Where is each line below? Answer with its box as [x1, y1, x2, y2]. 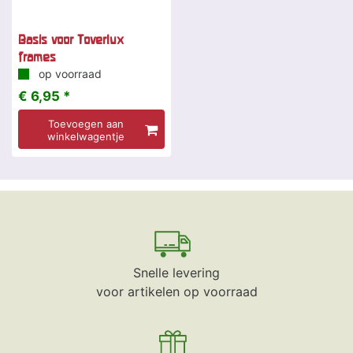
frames [18, 50, 56, 65]
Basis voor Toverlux [18, 32, 124, 47]
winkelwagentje [46, 130, 124, 143]
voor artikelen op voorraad [95, 284, 258, 300]
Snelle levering [133, 265, 220, 281]
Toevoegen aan [47, 117, 124, 131]
